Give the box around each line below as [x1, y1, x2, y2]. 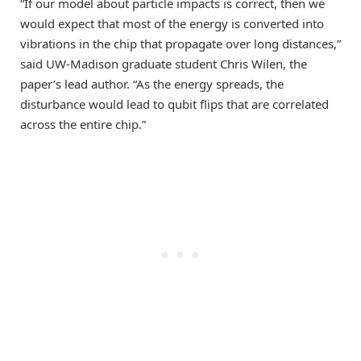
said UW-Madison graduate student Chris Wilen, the [20, 55, 307, 72]
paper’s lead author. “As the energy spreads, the [20, 75, 284, 92]
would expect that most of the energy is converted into [20, 15, 324, 31]
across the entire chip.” [20, 115, 146, 132]
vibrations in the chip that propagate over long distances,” [20, 35, 341, 52]
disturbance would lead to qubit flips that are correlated [20, 95, 329, 112]
